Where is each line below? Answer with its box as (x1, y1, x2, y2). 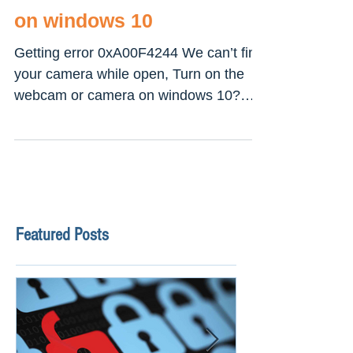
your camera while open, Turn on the (14, 98, 244, 113)
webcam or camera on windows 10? (14, 119, 240, 135)
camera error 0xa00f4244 (14, 13, 247, 35)
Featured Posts (16, 256, 109, 277)
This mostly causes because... (14, 140, 204, 156)
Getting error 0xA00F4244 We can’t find (14, 76, 264, 92)
